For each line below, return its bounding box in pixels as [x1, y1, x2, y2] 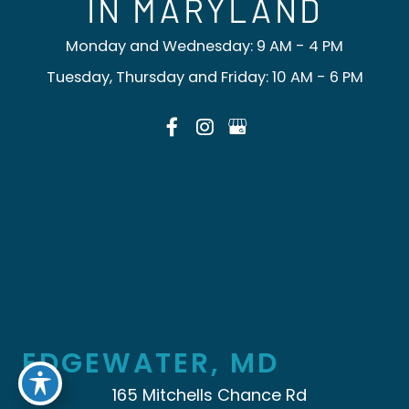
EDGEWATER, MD [22, 343, 279, 383]
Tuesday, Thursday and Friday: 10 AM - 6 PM [46, 66, 363, 88]
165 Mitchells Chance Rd [111, 383, 307, 406]
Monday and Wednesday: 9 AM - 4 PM [66, 35, 343, 57]
